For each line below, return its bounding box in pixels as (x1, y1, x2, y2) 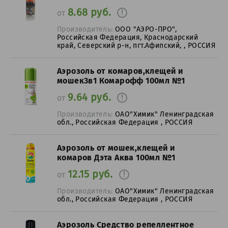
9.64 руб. (67, 90, 111, 104)
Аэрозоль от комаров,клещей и (57, 65, 183, 77)
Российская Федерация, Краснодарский (57, 32, 198, 42)
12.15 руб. (67, 167, 113, 181)
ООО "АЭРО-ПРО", (115, 24, 177, 34)
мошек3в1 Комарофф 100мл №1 (57, 75, 185, 87)
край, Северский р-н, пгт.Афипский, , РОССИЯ (57, 40, 216, 50)
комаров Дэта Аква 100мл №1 (57, 152, 176, 163)
